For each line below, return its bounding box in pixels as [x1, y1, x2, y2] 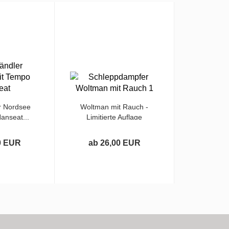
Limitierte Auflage [86, 113, 142, 121]
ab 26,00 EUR [88, 139, 141, 147]
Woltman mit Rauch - [80, 103, 148, 111]
